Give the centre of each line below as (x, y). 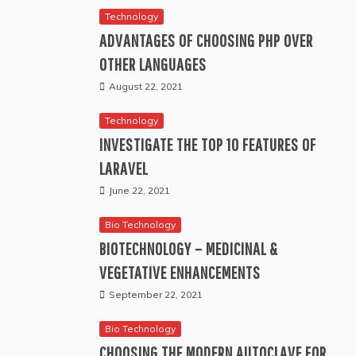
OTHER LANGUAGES (153, 64)
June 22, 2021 (139, 191)
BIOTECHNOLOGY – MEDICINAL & (189, 249)
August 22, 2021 (146, 87)
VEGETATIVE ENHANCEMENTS (180, 273)
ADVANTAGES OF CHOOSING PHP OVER (206, 41)
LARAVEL (124, 168)
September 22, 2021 (156, 295)
